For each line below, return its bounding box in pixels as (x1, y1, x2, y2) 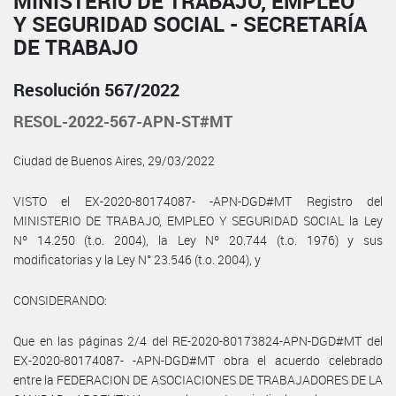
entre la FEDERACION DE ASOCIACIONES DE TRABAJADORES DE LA (13, 370, 383, 388)
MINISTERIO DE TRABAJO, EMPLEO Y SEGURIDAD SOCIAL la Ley (13, 211, 383, 229)
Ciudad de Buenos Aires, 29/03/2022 (13, 151, 215, 169)
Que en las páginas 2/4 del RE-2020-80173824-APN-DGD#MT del (13, 331, 383, 349)
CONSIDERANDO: (13, 291, 107, 308)
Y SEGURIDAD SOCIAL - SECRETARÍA (13, 9, 367, 38)
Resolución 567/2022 (13, 77, 179, 102)
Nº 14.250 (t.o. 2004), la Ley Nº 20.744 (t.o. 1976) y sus (13, 231, 383, 248)
